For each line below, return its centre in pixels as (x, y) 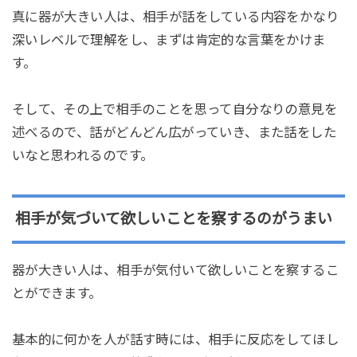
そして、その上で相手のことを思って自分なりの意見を (175, 109)
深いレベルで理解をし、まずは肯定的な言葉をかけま (169, 39)
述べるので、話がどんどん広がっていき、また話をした (174, 132)
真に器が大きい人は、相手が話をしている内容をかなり (175, 16)
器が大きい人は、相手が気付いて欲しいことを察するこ (175, 271)
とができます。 (57, 294)
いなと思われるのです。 (82, 155)
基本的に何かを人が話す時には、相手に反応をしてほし (175, 340)
